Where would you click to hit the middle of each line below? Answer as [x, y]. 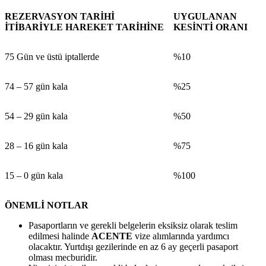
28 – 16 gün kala [36, 145]
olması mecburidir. [63, 257]
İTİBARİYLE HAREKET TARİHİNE [84, 27]
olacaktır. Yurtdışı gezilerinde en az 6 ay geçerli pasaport [133, 246]
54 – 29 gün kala [36, 116]
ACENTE [113, 236]
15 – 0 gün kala [34, 175]
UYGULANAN [205, 16]
